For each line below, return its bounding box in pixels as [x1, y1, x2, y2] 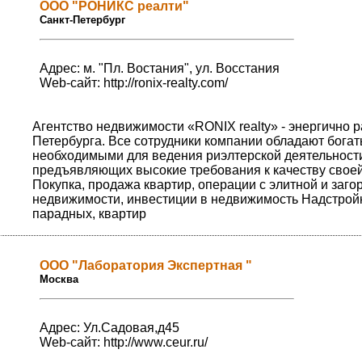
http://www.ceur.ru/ [103, 335, 208, 350]
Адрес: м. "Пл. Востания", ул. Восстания [40, 61, 280, 76]
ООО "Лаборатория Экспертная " [40, 259, 252, 273]
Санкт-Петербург [40, 14, 125, 27]
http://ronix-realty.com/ [103, 76, 228, 90]
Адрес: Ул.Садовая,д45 [40, 321, 179, 335]
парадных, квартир [32, 207, 146, 221]
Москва [40, 273, 78, 286]
